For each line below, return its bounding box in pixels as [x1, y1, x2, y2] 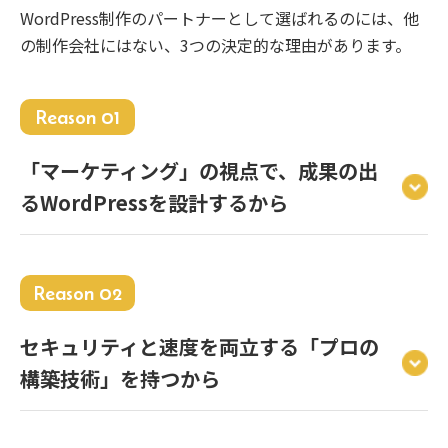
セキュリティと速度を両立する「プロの [20, 332, 379, 362]
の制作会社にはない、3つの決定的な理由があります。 [20, 33, 411, 58]
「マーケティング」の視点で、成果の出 [20, 156, 378, 186]
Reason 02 [33, 282, 122, 305]
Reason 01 [35, 106, 120, 129]
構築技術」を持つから [20, 364, 220, 394]
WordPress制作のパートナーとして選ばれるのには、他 [20, 6, 419, 31]
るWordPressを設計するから [20, 188, 288, 218]
